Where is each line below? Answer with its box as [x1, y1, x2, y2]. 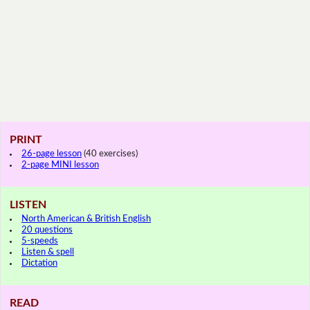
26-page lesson [21, 149, 82, 158]
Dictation [21, 258, 57, 268]
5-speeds [21, 236, 58, 246]
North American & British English [21, 214, 151, 224]
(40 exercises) [82, 149, 138, 158]
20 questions [21, 225, 73, 235]
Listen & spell [21, 247, 74, 257]
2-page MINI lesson [21, 160, 99, 170]
